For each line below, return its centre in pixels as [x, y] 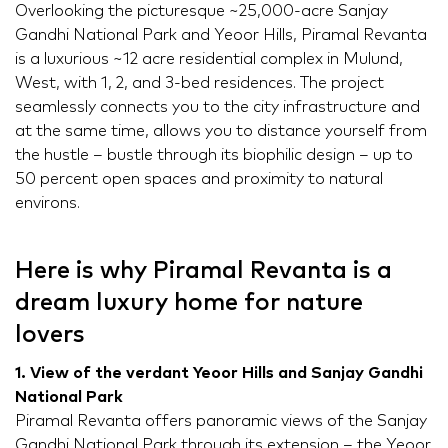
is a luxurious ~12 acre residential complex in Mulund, [209, 59]
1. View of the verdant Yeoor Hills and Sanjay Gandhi [219, 373]
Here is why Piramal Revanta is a [203, 271]
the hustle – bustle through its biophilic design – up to [214, 155]
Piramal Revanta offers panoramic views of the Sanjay [221, 421]
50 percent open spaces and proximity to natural [199, 179]
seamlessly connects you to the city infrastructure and [217, 107]
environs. [47, 203]
